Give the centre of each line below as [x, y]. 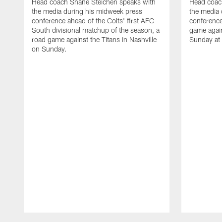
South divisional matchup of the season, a [96, 30]
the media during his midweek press [87, 11]
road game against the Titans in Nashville [94, 39]
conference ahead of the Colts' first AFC [93, 20]
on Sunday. [49, 49]
